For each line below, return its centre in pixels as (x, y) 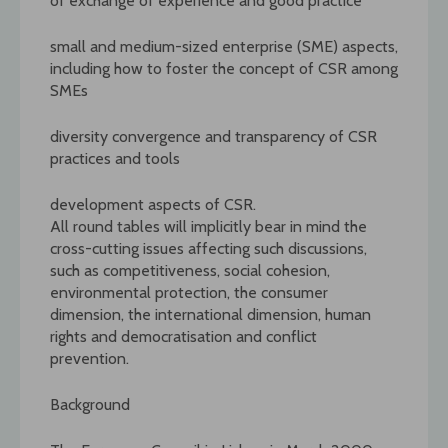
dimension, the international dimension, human (210, 314)
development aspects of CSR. (153, 204)
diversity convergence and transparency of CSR (213, 136)
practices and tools (115, 158)
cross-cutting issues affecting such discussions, (208, 248)
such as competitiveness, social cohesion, (190, 270)
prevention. (89, 358)
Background (90, 404)
